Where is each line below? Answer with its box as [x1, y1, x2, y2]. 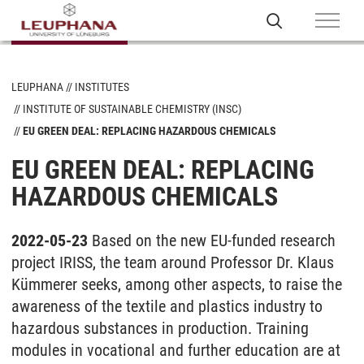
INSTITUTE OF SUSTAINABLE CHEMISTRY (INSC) [23, 102, 241, 115]
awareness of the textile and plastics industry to [11, 297, 323, 316]
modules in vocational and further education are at [11, 340, 340, 360]
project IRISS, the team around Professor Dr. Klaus [11, 253, 334, 272]
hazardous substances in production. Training [11, 318, 309, 338]
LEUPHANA [11, 80, 63, 93]
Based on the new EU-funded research [92, 231, 336, 250]
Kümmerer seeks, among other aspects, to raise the [11, 275, 342, 294]
